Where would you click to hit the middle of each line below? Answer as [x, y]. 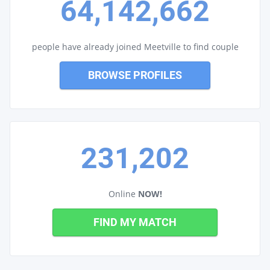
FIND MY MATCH [135, 222]
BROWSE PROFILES [135, 75]
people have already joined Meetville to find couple [135, 46]
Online [123, 193]
